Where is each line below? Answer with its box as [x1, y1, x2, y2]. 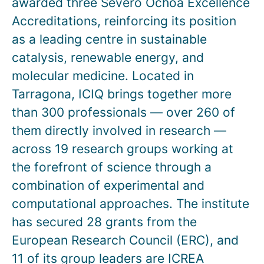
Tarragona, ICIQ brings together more [12, 87, 232, 101]
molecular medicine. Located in [12, 68, 194, 83]
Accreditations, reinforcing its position [12, 14, 236, 28]
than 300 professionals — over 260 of [12, 105, 235, 120]
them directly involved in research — [12, 123, 226, 138]
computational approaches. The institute [12, 196, 249, 211]
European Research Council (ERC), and [12, 233, 239, 247]
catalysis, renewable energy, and [12, 50, 204, 65]
